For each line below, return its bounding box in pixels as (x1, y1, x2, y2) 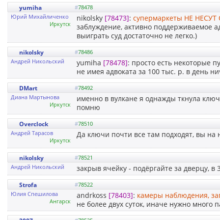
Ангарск (50, 197, 71, 205)
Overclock (19, 119, 48, 128)
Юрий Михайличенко (11, 12, 69, 20)
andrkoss (77, 190, 109, 200)
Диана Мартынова (11, 93, 59, 101)
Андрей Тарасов (11, 129, 53, 137)
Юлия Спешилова (11, 190, 58, 197)
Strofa (19, 180, 37, 189)
